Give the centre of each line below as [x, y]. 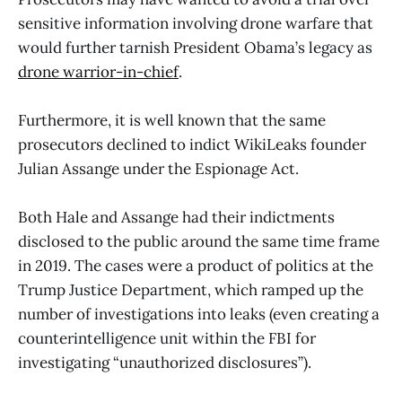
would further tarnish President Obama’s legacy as [195, 48]
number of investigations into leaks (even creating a [199, 315]
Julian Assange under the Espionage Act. [158, 169]
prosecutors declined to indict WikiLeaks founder [192, 145]
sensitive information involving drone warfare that [196, 24]
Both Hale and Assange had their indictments [176, 218]
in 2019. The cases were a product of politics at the [196, 266]
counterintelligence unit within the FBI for [167, 339]
